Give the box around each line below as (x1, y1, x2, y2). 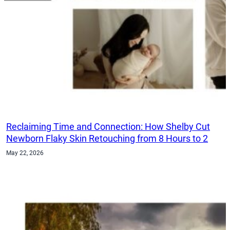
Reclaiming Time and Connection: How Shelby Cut (6, 121, 210, 132)
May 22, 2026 (6, 149, 44, 157)
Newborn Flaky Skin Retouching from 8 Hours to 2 (6, 132, 208, 144)
